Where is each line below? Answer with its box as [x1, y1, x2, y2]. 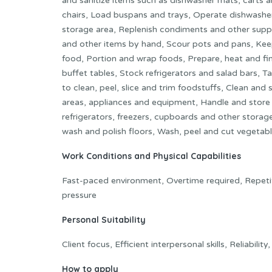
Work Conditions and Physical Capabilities [62, 151, 241, 162]
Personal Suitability [62, 214, 146, 226]
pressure [62, 190, 97, 201]
